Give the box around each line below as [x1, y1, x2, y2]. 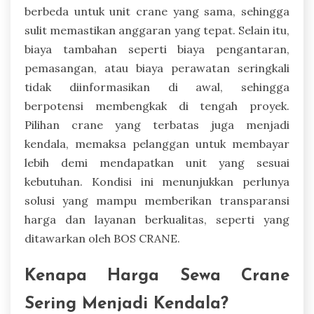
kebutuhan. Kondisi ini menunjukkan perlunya [25, 175, 289, 189]
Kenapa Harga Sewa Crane [25, 267, 289, 285]
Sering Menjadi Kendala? [25, 295, 228, 313]
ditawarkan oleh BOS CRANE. [25, 231, 180, 245]
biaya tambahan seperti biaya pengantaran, [25, 42, 289, 56]
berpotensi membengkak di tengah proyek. [25, 99, 289, 113]
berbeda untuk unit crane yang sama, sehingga [25, 4, 289, 18]
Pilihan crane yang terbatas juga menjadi [25, 118, 289, 132]
